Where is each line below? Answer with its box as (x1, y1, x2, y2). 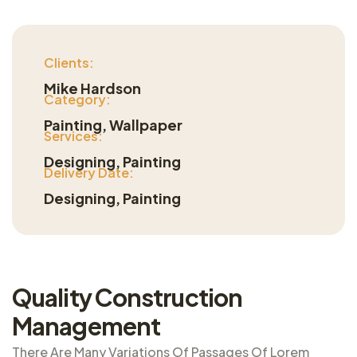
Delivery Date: (44, 163, 134, 181)
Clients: (44, 53, 94, 71)
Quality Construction (12, 281, 243, 312)
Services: (44, 127, 103, 144)
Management (12, 310, 161, 341)
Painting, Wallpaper (44, 115, 182, 134)
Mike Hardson (44, 78, 141, 97)
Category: (44, 90, 111, 108)
